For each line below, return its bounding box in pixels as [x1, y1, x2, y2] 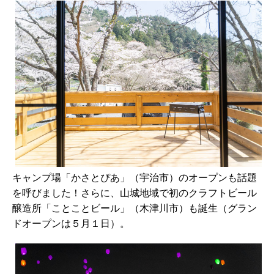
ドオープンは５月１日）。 [12, 216, 130, 230]
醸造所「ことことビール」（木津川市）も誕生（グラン [12, 201, 257, 215]
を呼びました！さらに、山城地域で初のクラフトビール [12, 185, 257, 199]
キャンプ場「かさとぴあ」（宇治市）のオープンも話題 [12, 170, 257, 184]
